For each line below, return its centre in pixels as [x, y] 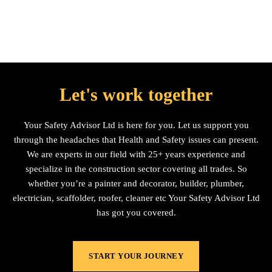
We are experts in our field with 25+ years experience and [136, 155]
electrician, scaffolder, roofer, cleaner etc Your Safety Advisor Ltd [136, 198]
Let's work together [136, 95]
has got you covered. [136, 213]
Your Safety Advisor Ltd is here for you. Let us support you [136, 125]
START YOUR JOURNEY [136, 256]
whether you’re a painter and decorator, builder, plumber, [136, 184]
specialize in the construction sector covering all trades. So [136, 169]
